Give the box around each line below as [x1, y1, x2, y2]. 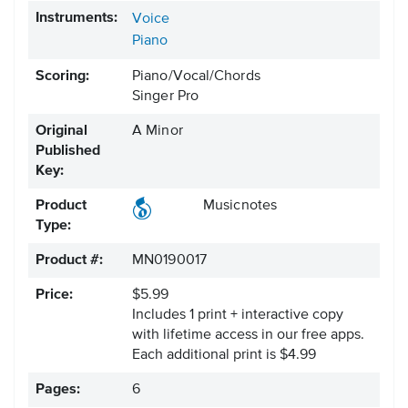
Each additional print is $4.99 [132, 348, 316, 363]
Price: [36, 288, 73, 303]
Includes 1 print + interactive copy [132, 308, 343, 323]
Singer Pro [132, 89, 199, 105]
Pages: [36, 382, 80, 398]
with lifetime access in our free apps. [132, 328, 364, 343]
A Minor [132, 124, 183, 139]
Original [36, 124, 87, 139]
